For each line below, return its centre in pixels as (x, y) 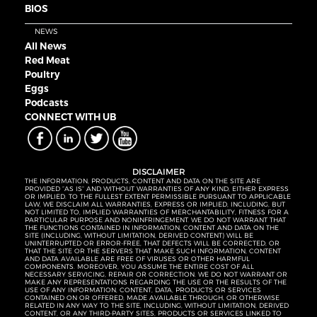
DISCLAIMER (158, 171)
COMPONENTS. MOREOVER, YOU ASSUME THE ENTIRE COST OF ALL (139, 266)
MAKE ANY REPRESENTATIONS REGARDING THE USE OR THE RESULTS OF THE (156, 282)
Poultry (42, 74)
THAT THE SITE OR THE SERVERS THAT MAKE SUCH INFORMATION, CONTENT (153, 250)
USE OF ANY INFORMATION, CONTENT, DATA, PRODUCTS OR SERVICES (143, 289)
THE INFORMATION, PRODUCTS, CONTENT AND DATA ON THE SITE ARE (143, 180)
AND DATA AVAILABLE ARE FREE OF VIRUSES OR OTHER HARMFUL (137, 258)
